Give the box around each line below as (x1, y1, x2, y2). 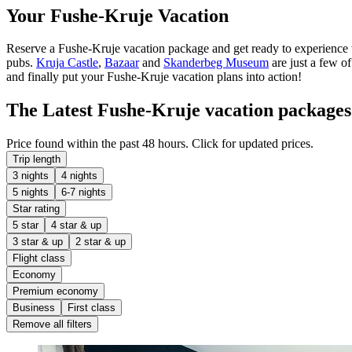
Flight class (13, 252, 65, 265)
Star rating (13, 203, 60, 215)
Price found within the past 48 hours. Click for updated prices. (6, 137, 313, 151)
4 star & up (51, 219, 101, 232)
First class (68, 302, 115, 314)
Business (13, 302, 55, 314)
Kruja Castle (36, 56, 98, 70)
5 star (13, 219, 38, 232)
